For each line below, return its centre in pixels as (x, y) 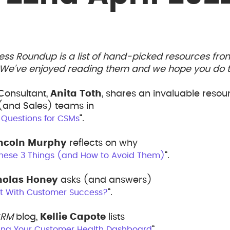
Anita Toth (76, 94)
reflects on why (102, 143)
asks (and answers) (105, 180)
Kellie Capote (73, 217)
